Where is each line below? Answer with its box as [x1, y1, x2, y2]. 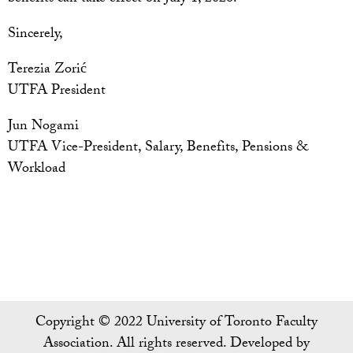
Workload [8, 158, 65, 183]
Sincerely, [8, 23, 63, 48]
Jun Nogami [8, 115, 79, 140]
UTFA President [8, 80, 106, 105]
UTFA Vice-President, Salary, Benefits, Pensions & [8, 136, 308, 162]
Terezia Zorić [8, 58, 87, 84]
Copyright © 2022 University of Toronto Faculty [35, 311, 318, 336]
